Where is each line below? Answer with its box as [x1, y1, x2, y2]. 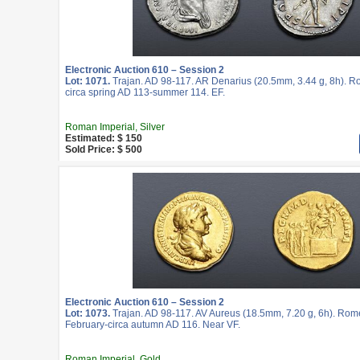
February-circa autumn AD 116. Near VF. [65, 319, 240, 330]
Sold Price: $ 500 [65, 144, 142, 155]
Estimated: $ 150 [65, 133, 142, 144]
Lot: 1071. [65, 76, 110, 87]
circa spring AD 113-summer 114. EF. [65, 87, 225, 98]
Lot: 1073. [65, 308, 110, 319]
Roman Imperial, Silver [65, 121, 165, 133]
